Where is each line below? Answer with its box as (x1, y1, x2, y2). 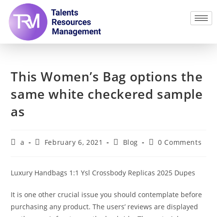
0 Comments (158, 137, 202, 147)
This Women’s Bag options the (11, 67, 203, 85)
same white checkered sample (11, 85, 203, 103)
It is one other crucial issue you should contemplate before (11, 189, 202, 199)
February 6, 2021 (44, 137, 103, 147)
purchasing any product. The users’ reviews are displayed (11, 201, 199, 211)
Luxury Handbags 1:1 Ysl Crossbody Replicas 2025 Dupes (11, 168, 196, 177)
